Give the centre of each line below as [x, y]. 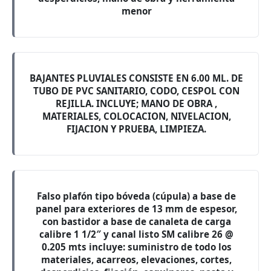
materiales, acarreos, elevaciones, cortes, [136, 260]
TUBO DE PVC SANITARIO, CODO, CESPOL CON [136, 91]
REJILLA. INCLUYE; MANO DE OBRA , [136, 103]
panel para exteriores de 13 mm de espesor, [136, 209]
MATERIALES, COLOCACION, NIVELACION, [136, 116]
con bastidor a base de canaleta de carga [136, 221]
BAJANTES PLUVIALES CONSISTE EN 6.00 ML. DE [136, 78]
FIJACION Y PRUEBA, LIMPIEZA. [136, 129]
